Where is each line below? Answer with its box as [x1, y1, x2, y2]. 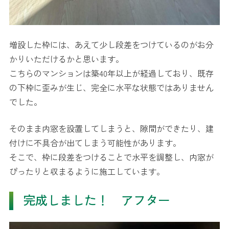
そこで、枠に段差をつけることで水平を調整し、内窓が [9, 151, 214, 163]
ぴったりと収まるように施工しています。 [9, 165, 165, 177]
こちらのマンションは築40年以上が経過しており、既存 [9, 67, 214, 79]
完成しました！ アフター [23, 191, 170, 209]
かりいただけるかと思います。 [9, 53, 124, 65]
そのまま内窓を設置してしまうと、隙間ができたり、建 [9, 122, 214, 134]
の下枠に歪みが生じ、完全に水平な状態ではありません [9, 81, 214, 94]
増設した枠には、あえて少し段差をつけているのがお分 [9, 38, 214, 51]
